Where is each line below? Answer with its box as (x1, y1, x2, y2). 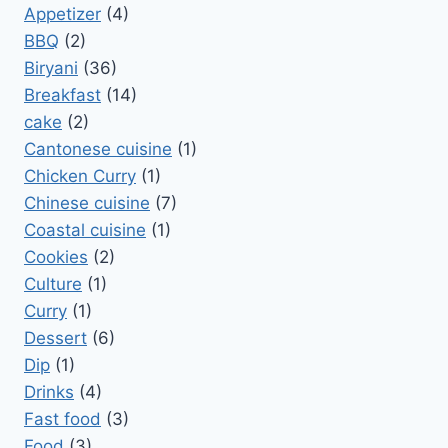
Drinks (24, 381, 74, 402)
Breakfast (24, 84, 101, 105)
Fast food (24, 408, 101, 429)
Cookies (24, 246, 88, 267)
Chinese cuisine (24, 192, 150, 213)
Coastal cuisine (24, 219, 146, 240)
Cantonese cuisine (24, 138, 172, 159)
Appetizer (24, 3, 101, 24)
